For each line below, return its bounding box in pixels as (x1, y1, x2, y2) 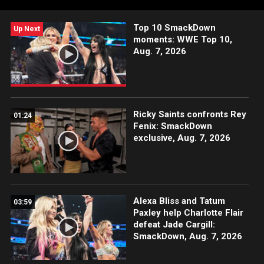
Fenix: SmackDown (133, 121, 212, 132)
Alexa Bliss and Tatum (133, 196, 225, 207)
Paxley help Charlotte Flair (133, 207, 243, 219)
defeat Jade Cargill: (133, 219, 215, 230)
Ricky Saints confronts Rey (133, 109, 246, 120)
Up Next (14, 25, 40, 33)
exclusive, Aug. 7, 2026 (133, 133, 230, 144)
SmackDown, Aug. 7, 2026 (133, 231, 242, 242)
